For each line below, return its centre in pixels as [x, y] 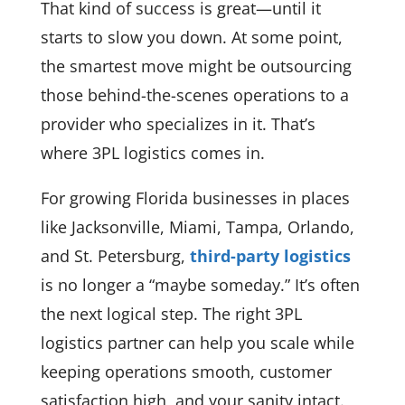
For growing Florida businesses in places [195, 198]
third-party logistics [270, 255]
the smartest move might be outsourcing [196, 66]
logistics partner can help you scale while [197, 342]
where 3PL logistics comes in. [152, 152]
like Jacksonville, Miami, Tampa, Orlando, [197, 226]
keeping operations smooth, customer [186, 371]
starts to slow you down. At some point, [191, 37]
